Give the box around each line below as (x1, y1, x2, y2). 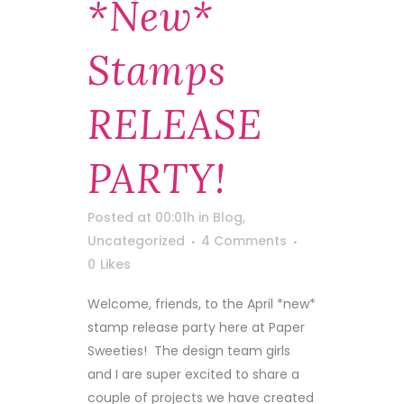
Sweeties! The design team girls (87, 342, 290, 360)
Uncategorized (87, 232, 185, 250)
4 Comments (201, 232, 287, 250)
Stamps (87, 45, 226, 96)
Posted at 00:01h (87, 208, 195, 226)
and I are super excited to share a (87, 365, 299, 383)
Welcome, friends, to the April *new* (87, 295, 316, 313)
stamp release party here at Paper (87, 318, 305, 336)
